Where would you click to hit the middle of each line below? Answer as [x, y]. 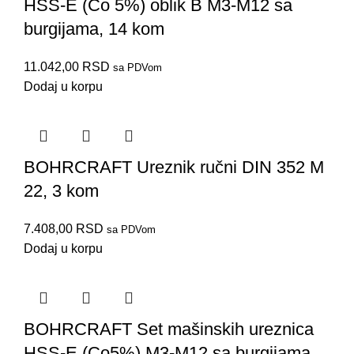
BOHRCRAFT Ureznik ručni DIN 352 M [174, 167]
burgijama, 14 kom [94, 28]
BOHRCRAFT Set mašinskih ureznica [169, 329]
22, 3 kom [61, 190]
